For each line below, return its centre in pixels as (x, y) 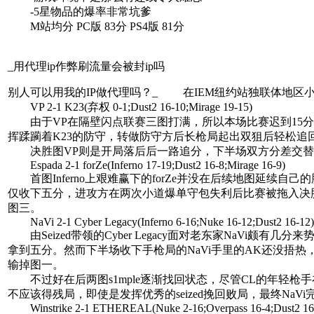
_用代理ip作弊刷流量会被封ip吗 (86, 66)
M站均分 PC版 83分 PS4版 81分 (96, 26)
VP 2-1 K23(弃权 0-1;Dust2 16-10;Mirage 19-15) (130, 107)
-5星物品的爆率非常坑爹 (80, 11)
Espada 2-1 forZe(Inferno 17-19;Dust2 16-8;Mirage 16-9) (146, 165)
